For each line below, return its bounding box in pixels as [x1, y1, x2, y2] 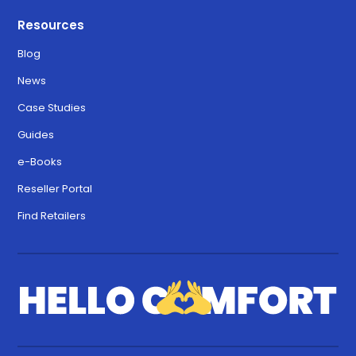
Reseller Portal [17, 180, 93, 196]
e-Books [17, 153, 63, 169]
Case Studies [17, 100, 87, 116]
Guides [17, 127, 55, 143]
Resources [17, 17, 85, 34]
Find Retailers [17, 207, 87, 223]
